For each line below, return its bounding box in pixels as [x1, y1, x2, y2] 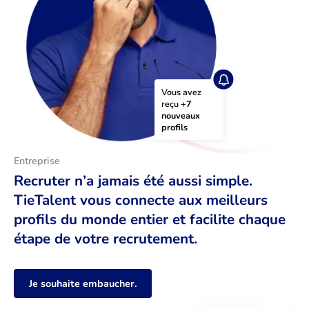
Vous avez [161, 86, 201, 99]
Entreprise [14, 154, 60, 168]
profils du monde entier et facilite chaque [14, 210, 286, 230]
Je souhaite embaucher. [28, 277, 137, 291]
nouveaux [161, 110, 200, 122]
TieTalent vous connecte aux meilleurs [14, 190, 268, 210]
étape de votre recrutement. [14, 229, 197, 249]
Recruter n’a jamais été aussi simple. [14, 171, 252, 191]
